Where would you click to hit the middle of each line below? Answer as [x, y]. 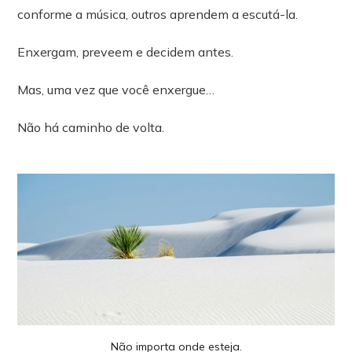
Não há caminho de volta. [91, 128]
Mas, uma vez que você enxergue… [116, 90]
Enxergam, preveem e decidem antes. [126, 52]
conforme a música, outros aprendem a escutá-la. [158, 15]
